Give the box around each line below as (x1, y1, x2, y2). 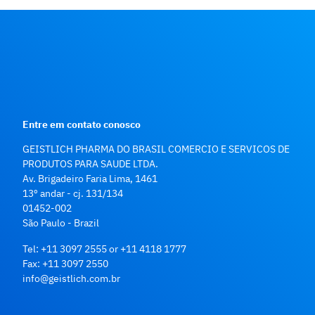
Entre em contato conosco (22, 117, 141, 131)
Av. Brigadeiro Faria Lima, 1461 (22, 171, 157, 185)
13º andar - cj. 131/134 (22, 186, 123, 200)
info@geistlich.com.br (22, 271, 120, 285)
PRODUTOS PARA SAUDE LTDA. (22, 156, 158, 170)
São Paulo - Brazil (22, 215, 99, 229)
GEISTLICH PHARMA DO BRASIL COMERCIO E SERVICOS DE (22, 141, 290, 155)
